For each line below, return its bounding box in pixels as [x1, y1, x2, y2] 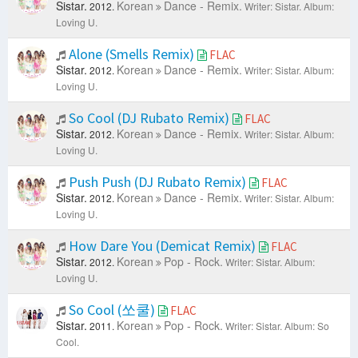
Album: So [284, 319, 329, 333]
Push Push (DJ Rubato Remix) [66, 173, 249, 192]
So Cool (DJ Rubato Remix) [66, 109, 233, 128]
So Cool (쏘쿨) [66, 300, 158, 320]
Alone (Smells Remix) [66, 45, 197, 64]
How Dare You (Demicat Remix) [66, 237, 259, 256]
